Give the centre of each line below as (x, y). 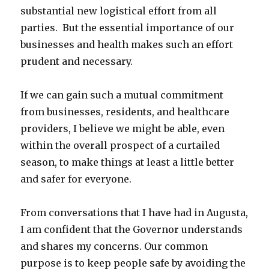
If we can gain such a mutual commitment (122, 95)
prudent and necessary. (77, 62)
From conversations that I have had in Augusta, (134, 213)
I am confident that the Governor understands (132, 230)
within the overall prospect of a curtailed (120, 146)
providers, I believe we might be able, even (123, 129)
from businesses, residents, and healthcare (125, 112)
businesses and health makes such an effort (127, 45)
